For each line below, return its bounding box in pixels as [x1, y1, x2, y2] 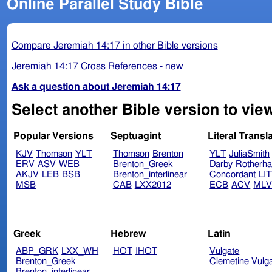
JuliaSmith [229, 149, 270, 159]
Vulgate [209, 246, 240, 256]
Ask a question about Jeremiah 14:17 [11, 81, 181, 92]
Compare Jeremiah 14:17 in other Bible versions [11, 40, 218, 50]
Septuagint [110, 131, 161, 141]
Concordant [209, 170, 256, 180]
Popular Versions [13, 131, 94, 141]
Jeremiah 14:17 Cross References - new [11, 61, 183, 71]
